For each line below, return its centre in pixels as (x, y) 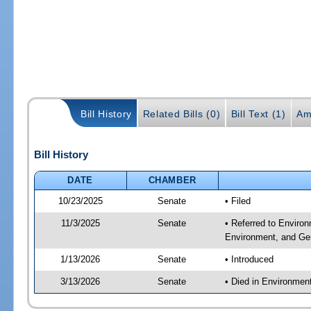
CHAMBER (173, 180)
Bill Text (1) (258, 114)
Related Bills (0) (182, 114)
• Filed (237, 201)
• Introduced (249, 259)
